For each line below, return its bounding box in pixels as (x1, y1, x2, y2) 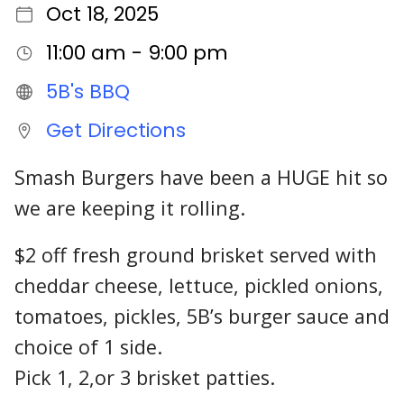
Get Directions (45, 116, 186, 145)
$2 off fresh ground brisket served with (14, 242, 377, 269)
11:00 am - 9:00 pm (45, 39, 228, 68)
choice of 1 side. (14, 334, 162, 361)
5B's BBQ (45, 78, 130, 106)
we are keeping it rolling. (14, 194, 245, 221)
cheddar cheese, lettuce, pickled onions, (14, 272, 383, 299)
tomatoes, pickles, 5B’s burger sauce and (14, 303, 390, 330)
